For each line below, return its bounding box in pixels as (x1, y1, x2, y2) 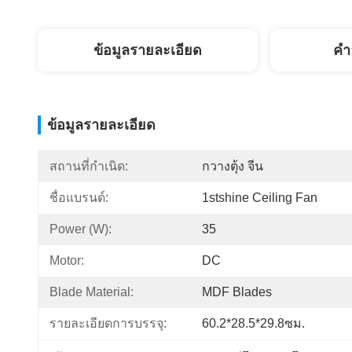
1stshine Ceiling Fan (202, 191, 317, 204)
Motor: (49, 254, 84, 267)
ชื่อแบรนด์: (49, 191, 108, 204)
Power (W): (49, 222, 112, 236)
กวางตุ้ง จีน (202, 159, 263, 173)
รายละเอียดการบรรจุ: (49, 317, 167, 330)
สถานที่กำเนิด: (49, 159, 128, 173)
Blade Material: (49, 285, 134, 299)
